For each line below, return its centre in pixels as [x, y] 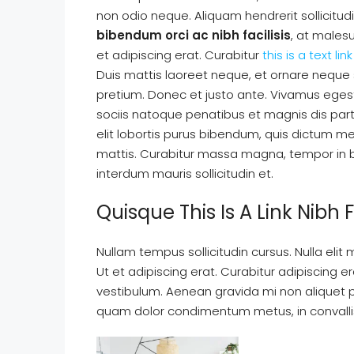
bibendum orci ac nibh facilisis [194, 35]
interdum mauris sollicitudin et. [185, 173]
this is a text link [307, 55]
